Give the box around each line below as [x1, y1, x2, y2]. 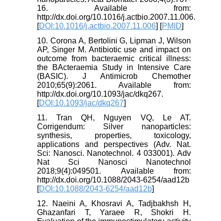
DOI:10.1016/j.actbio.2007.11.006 [39, 22, 156, 31]
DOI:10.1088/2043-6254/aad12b [39, 184, 152, 193]
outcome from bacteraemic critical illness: [37, 54, 191, 63]
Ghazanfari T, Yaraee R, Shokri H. [37, 208, 191, 217]
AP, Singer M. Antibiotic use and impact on [37, 45, 191, 54]
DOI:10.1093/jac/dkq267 [39, 99, 124, 108]
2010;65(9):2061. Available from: [37, 81, 191, 90]
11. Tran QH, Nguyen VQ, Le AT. [37, 113, 191, 122]
